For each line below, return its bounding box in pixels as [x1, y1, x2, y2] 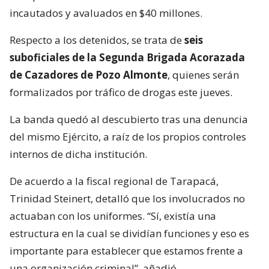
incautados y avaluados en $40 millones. [10, 5, 202, 20]
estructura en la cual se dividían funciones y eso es [10, 226, 249, 240]
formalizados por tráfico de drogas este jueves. [10, 85, 232, 99]
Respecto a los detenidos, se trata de [10, 32, 184, 47]
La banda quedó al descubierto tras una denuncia [10, 112, 248, 126]
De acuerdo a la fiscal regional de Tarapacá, [10, 174, 219, 188]
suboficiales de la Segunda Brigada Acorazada [10, 50, 245, 64]
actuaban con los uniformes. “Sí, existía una [10, 208, 216, 223]
